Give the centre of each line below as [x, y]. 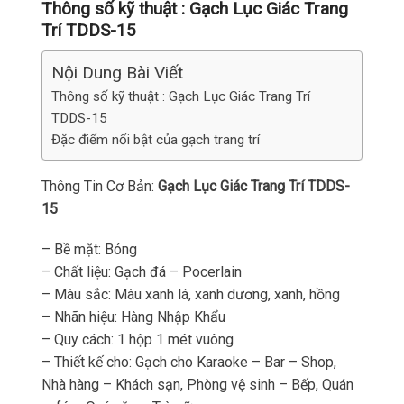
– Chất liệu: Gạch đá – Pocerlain [142, 272]
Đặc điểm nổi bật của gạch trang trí [156, 139]
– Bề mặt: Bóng [89, 250]
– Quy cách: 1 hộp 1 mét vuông [138, 340]
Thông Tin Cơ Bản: [100, 186]
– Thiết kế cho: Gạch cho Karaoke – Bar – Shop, [189, 363]
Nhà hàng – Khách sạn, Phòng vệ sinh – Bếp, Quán [197, 385]
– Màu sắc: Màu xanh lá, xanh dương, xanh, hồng [191, 295]
